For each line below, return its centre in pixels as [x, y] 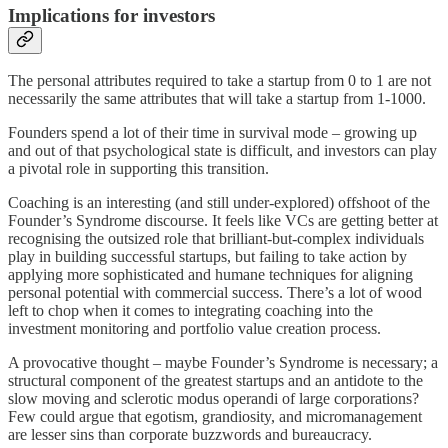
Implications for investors [111, 15]
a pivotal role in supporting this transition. [138, 169]
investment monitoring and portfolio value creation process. [194, 329]
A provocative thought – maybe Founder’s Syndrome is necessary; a [223, 363]
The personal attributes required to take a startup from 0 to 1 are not [219, 81]
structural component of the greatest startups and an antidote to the [215, 381]
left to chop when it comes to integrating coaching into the [190, 311]
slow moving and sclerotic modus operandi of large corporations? [213, 399]
